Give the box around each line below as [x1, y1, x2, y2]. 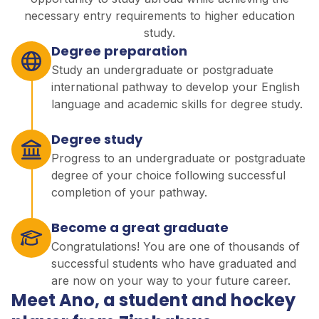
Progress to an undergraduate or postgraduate [51, 150, 305, 165]
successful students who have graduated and [51, 256, 296, 271]
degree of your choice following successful [51, 167, 286, 182]
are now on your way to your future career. [51, 273, 291, 288]
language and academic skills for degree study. [51, 96, 303, 111]
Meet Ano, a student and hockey [11, 288, 296, 312]
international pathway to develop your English [51, 79, 300, 94]
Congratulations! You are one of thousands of [51, 239, 300, 253]
